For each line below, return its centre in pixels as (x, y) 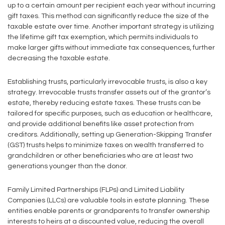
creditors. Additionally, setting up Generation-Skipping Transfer (110, 135)
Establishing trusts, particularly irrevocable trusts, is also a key (107, 82)
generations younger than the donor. (67, 166)
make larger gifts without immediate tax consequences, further (111, 48)
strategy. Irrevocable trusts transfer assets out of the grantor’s (109, 92)
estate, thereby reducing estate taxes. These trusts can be (104, 103)
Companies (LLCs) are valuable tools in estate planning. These (108, 200)
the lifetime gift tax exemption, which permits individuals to (103, 37)
